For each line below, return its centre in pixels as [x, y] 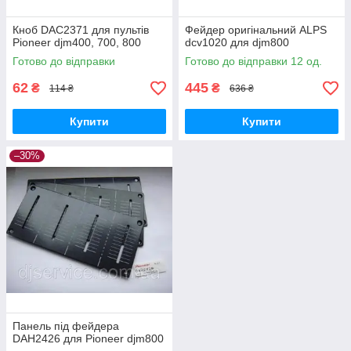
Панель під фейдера [66, 326]
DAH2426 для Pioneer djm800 [88, 339]
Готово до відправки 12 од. [253, 62]
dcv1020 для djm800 [237, 43]
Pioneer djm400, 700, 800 [77, 43]
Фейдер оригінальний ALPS [256, 30]
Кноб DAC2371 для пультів [81, 30]
